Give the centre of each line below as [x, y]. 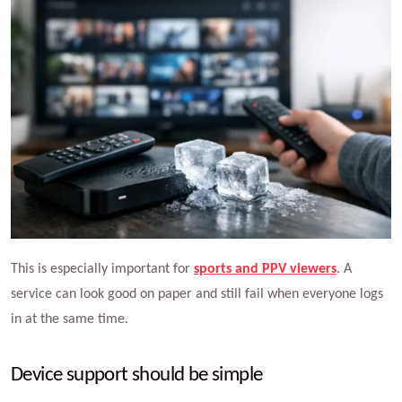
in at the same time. [70, 319]
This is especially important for [102, 269]
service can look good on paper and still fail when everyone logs [197, 294]
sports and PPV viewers [265, 269]
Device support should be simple [137, 375]
